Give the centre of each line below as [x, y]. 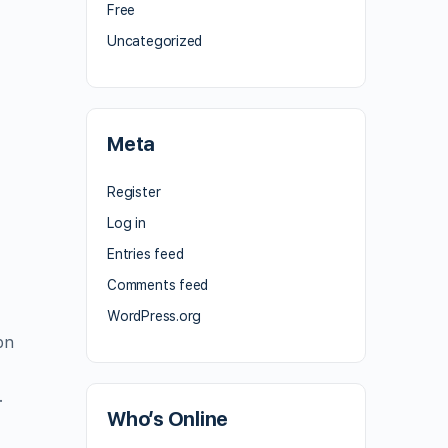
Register [134, 192]
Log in [126, 223]
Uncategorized [155, 41]
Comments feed [158, 285]
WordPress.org [154, 316]
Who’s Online [168, 419]
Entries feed [145, 254]
